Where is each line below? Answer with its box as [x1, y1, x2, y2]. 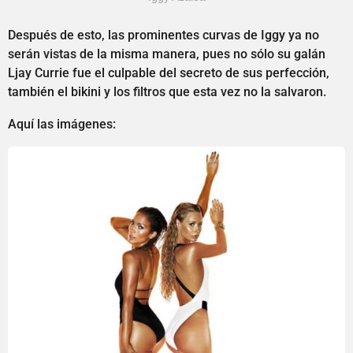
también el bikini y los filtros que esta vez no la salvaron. [8, 84, 326, 100]
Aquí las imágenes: [8, 116, 116, 132]
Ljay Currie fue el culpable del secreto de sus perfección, [8, 65, 329, 81]
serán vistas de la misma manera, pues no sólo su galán [8, 46, 325, 62]
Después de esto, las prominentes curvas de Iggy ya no [8, 28, 319, 43]
